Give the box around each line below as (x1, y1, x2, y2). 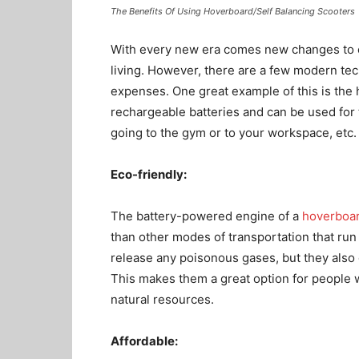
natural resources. (111, 292, 214, 307)
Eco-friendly (111, 167, 184, 182)
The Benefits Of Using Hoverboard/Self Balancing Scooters (111, 6, 355, 17)
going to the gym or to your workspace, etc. (111, 125, 357, 140)
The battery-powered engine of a (111, 208, 302, 224)
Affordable (111, 333, 175, 349)
